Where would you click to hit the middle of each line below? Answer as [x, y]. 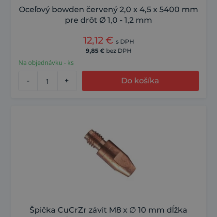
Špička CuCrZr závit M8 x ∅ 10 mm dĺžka [108, 210]
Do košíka [140, 81]
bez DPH [119, 51]
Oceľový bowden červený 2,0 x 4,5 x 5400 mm [108, 10]
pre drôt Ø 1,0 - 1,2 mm [108, 20]
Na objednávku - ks [46, 63]
